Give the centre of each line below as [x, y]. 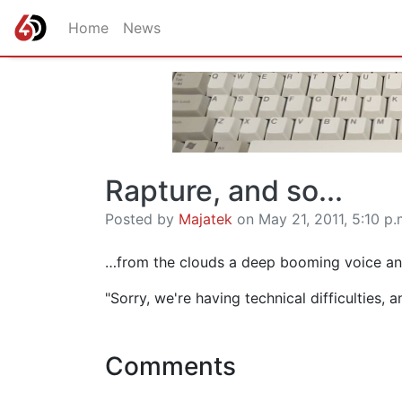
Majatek [205, 219]
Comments [170, 366]
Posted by [142, 219]
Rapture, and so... [224, 191]
